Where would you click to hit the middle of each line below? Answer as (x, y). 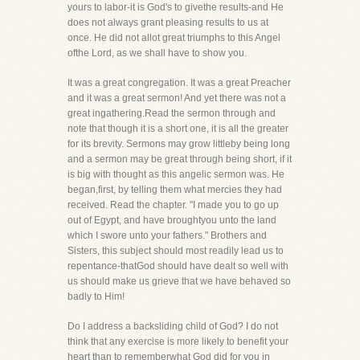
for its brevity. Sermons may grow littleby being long (179, 144)
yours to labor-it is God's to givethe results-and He (176, 7)
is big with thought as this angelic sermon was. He (176, 174)
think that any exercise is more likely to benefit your (178, 342)
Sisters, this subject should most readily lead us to (176, 251)
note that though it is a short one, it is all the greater (178, 129)
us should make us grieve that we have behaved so (179, 281)
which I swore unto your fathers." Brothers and (167, 235)
